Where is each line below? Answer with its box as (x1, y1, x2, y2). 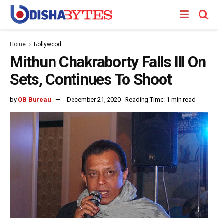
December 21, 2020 (67, 95, 121, 103)
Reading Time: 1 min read (125, 95, 196, 103)
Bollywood (34, 41, 61, 48)
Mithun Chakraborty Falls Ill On (10, 53, 206, 71)
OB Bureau (18, 95, 51, 103)
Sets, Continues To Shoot (10, 70, 172, 89)
